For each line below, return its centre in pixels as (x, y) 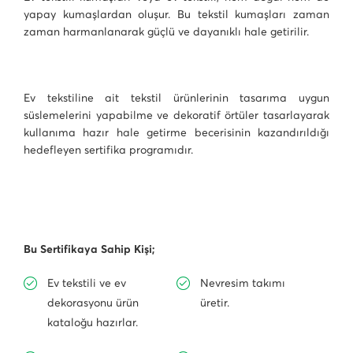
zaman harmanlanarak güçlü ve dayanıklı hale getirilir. (166, 32)
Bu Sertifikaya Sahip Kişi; (89, 249)
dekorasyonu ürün (93, 303)
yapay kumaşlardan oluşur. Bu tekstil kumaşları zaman (176, 14)
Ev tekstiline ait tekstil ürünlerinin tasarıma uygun (176, 98)
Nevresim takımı (243, 283)
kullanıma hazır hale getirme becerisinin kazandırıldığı (176, 132)
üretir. (215, 303)
